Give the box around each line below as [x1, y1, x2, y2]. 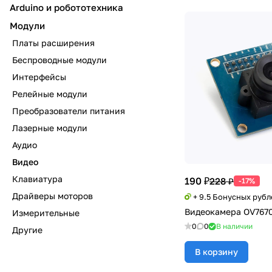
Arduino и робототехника [10, 2, 123, 13]
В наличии [216, 222, 253, 231]
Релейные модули [12, 89, 87, 99]
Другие [12, 225, 42, 235]
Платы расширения [12, 38, 95, 48]
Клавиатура [12, 174, 63, 184]
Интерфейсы [12, 72, 66, 82]
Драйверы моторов [12, 191, 93, 201]
